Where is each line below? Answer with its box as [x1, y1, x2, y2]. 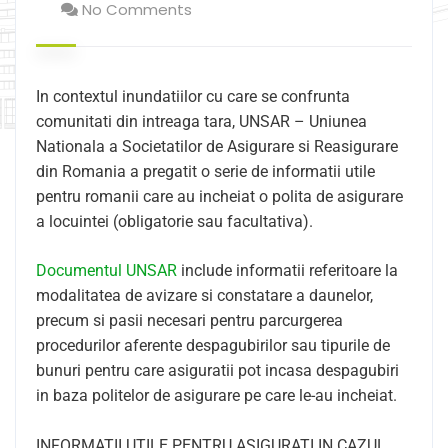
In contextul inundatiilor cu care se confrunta [36, 87, 350, 106]
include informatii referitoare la [177, 261, 398, 280]
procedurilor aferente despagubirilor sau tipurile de [36, 336, 390, 355]
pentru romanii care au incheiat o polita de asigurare [36, 187, 403, 206]
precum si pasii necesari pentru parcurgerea [36, 311, 343, 330]
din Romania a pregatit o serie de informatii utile [36, 162, 375, 181]
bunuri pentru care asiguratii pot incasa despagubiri [36, 361, 399, 380]
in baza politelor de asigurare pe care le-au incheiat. [36, 386, 397, 405]
